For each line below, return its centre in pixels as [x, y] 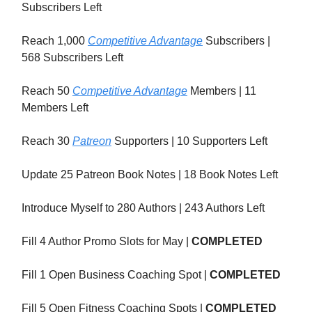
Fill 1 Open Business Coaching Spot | [116, 275]
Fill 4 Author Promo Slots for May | [107, 242]
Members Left [55, 108]
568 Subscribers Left [72, 58]
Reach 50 [47, 91]
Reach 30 [47, 141]
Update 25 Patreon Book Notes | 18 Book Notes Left [150, 175]
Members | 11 [222, 91]
